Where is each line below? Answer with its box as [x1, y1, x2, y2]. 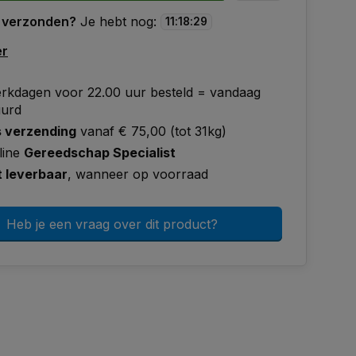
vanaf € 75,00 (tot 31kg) [76, 123, 226, 139]
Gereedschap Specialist [24, 145, 176, 161]
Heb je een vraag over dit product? [6, 216, 218, 232]
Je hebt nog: [80, 14, 157, 29]
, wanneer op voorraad [68, 166, 208, 182]
